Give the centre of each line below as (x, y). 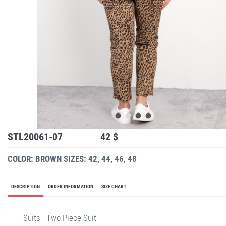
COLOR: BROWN (35, 159)
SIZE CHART (114, 186)
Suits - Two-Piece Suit (60, 218)
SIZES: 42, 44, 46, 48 (100, 159)
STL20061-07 (35, 136)
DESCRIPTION (25, 186)
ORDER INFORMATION (71, 186)
